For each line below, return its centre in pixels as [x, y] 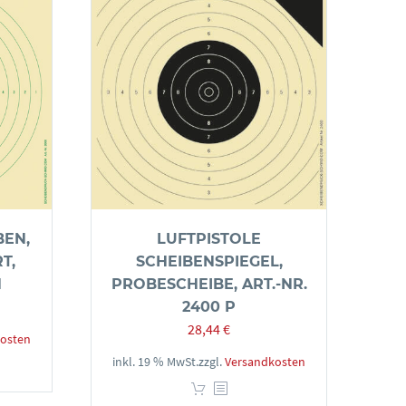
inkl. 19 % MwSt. [155, 362]
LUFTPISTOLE [209, 239]
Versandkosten [265, 362]
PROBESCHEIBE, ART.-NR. [209, 284]
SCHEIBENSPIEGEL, [209, 261]
